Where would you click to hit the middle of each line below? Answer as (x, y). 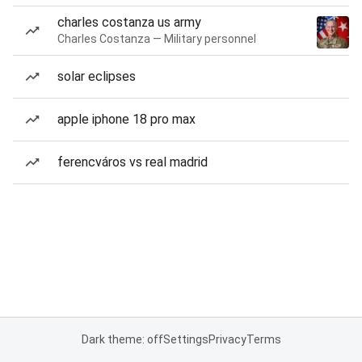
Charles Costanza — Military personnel (157, 39)
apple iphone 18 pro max (126, 119)
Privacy (227, 339)
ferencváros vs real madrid (133, 162)
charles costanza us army (129, 22)
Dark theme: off (122, 339)
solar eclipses (97, 76)
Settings (185, 339)
